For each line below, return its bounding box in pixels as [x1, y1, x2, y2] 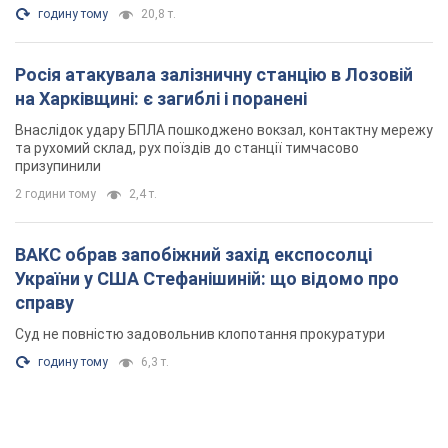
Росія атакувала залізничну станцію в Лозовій [15, 64, 413, 86]
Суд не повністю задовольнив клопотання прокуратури [15, 326, 385, 343]
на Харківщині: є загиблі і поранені [15, 88, 307, 110]
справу [15, 292, 74, 314]
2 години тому [15, 187, 96, 202]
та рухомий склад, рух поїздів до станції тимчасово [15, 140, 359, 157]
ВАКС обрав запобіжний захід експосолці [15, 244, 121, 266]
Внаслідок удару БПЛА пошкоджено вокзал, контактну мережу [15, 122, 433, 139]
